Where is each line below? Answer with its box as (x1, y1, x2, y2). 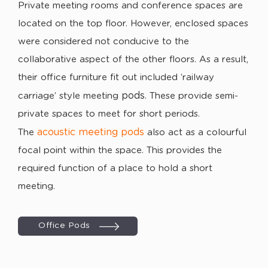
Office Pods (38, 221, 90, 230)
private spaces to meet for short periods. (18, 109, 200, 118)
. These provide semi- (145, 92, 238, 100)
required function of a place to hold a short (18, 164, 212, 173)
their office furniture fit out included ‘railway (18, 73, 214, 82)
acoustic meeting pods (37, 127, 144, 137)
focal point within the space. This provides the (18, 146, 222, 155)
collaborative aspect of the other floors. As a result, (18, 55, 248, 64)
